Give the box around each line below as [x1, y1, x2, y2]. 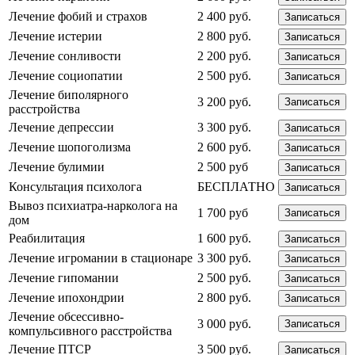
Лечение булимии [9, 159, 105, 174]
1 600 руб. [197, 231, 251, 245]
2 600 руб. [197, 139, 251, 154]
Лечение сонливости [9, 48, 121, 63]
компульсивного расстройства [9, 323, 172, 338]
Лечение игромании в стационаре [9, 250, 193, 265]
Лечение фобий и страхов [9, 9, 147, 23]
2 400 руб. [197, 9, 251, 23]
